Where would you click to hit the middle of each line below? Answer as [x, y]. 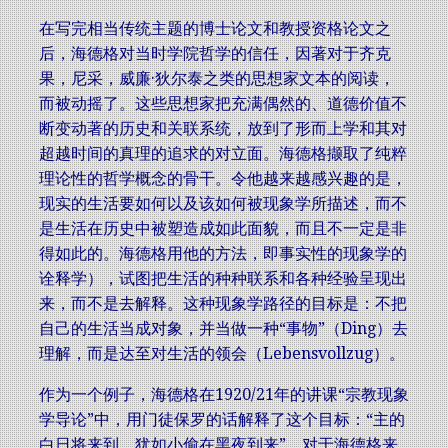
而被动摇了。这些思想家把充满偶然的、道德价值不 [223, 103]
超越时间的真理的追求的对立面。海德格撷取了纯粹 [223, 153]
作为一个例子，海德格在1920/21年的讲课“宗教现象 [224, 394]
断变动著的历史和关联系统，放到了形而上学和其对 [223, 128]
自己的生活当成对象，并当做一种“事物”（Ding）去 [223, 328]
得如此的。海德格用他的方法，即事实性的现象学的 [223, 253]
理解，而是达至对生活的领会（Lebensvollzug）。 [222, 353]
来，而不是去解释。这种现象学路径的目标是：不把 [223, 303]
